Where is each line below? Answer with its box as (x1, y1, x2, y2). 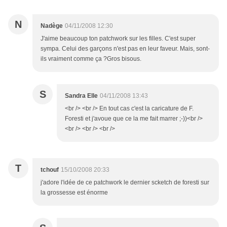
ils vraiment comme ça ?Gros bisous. (41, 55, 141, 63)
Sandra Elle (65, 92, 98, 100)
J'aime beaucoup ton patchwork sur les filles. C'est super (41, 35, 196, 43)
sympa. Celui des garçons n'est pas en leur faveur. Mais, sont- (41, 45, 210, 53)
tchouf (41, 166, 59, 174)
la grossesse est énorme (41, 189, 108, 197)
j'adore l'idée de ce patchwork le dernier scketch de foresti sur (41, 179, 209, 186)
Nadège (41, 22, 63, 30)
